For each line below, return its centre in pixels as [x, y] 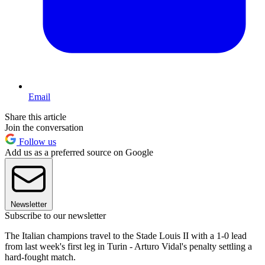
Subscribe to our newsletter [55, 216]
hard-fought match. [40, 257]
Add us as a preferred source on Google [79, 153]
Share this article [35, 117]
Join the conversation [44, 128]
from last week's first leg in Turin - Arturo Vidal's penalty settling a [128, 247]
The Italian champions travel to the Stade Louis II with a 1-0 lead [126, 236]
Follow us [36, 142]
